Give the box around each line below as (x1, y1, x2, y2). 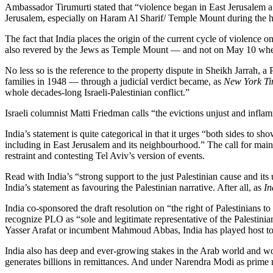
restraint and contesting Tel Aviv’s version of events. (5, 150, 205, 161)
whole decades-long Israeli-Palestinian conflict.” (5, 87, 190, 97)
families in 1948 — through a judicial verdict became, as (5, 76, 224, 87)
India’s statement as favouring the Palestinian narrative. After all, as (5, 182, 264, 193)
